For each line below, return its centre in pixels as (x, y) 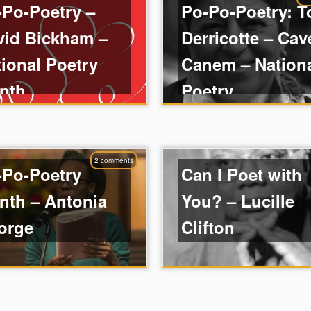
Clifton (208, 227)
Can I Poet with (242, 174)
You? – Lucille (238, 200)
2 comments (114, 161)
